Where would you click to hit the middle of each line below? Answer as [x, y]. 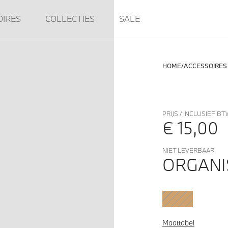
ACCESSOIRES [205, 66]
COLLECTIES [70, 19]
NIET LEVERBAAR [188, 150]
